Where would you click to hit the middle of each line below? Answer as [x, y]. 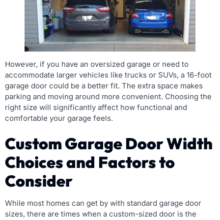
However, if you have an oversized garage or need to [97, 64]
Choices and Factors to [90, 162]
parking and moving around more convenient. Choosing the [108, 97]
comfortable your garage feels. [59, 118]
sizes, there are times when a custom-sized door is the [101, 214]
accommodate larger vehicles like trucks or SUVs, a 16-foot [108, 75]
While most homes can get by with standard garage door [103, 203]
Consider [39, 181]
